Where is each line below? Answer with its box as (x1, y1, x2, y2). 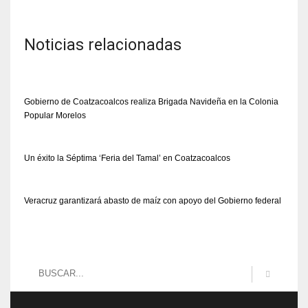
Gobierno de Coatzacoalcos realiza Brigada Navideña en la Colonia (24, 96, 278, 107)
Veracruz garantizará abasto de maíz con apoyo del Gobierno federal (24, 195, 281, 206)
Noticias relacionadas (24, 35, 181, 54)
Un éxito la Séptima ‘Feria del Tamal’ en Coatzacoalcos (24, 153, 230, 163)
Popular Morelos (24, 110, 86, 120)
